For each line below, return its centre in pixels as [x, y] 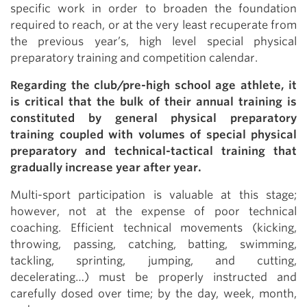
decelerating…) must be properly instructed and [153, 277]
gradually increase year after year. [106, 168]
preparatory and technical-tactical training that [153, 151]
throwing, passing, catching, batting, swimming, [153, 244]
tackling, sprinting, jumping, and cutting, [153, 261]
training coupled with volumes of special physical [153, 135]
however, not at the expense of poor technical [153, 211]
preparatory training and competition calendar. [134, 58]
